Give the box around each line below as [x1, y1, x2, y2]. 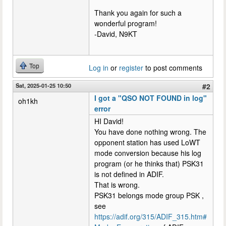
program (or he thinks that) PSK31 [94, 158, 204, 168]
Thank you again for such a [94, 8, 182, 18]
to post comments [143, 63, 202, 73]
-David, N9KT [94, 29, 137, 39]
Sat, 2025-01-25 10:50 [16, 81, 71, 89]
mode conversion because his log [94, 148, 201, 158]
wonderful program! [94, 18, 157, 28]
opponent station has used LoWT [94, 137, 200, 147]
